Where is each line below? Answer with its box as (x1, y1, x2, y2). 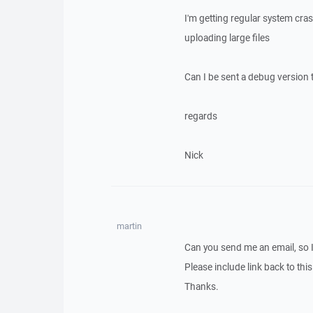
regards (184, 110, 217, 122)
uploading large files (184, 31, 270, 44)
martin (116, 220, 142, 232)
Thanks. (184, 280, 219, 293)
